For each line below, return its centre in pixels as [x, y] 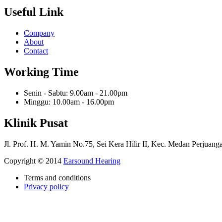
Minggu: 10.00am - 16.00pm [69, 102]
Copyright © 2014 [34, 161]
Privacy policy [46, 186]
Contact [36, 51]
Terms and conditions [57, 177]
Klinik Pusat [36, 123]
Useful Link [34, 12]
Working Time [41, 72]
